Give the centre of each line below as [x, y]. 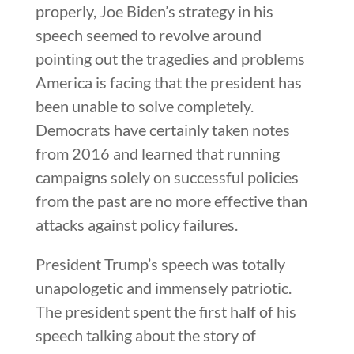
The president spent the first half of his [166, 311]
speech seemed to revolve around [148, 34]
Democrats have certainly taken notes [162, 129]
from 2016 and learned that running [157, 153]
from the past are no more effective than [171, 200]
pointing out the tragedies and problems [170, 58]
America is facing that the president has [168, 82]
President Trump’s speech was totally [160, 264]
